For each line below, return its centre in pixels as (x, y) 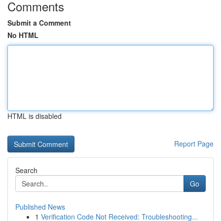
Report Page (194, 144)
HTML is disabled (35, 116)
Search (26, 170)
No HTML (23, 35)
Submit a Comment (39, 23)
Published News (40, 207)
